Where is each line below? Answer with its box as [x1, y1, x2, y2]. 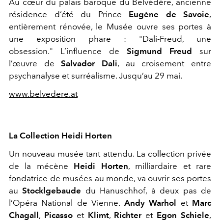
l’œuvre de [9, 58, 61, 69]
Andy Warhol [124, 198, 177, 208]
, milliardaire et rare [128, 161, 212, 171]
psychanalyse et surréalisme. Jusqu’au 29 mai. [9, 71, 182, 81]
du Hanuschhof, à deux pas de [81, 186, 212, 196]
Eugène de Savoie [129, 9, 209, 20]
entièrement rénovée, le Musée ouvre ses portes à [9, 22, 211, 32]
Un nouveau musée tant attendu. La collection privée [9, 149, 211, 159]
